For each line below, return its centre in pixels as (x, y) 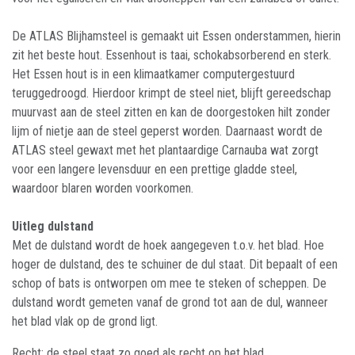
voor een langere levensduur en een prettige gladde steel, (155, 169)
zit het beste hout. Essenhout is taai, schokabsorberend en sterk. (172, 55)
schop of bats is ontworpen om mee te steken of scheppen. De (169, 283)
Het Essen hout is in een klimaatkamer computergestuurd (153, 74)
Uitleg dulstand (53, 226)
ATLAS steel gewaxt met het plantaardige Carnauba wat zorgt (165, 150)
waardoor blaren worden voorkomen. (103, 188)
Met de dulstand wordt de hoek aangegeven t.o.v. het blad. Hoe (168, 245)
